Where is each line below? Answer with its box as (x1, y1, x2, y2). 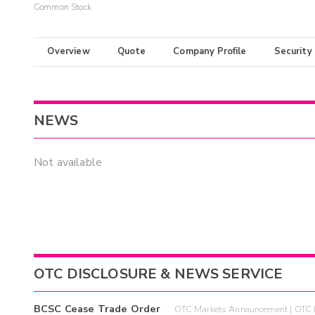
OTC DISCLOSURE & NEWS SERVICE (34, 264, 283, 284)
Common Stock (34, 1, 91, 13)
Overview (47, 45, 90, 58)
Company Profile (173, 45, 247, 58)
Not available (34, 155, 102, 171)
